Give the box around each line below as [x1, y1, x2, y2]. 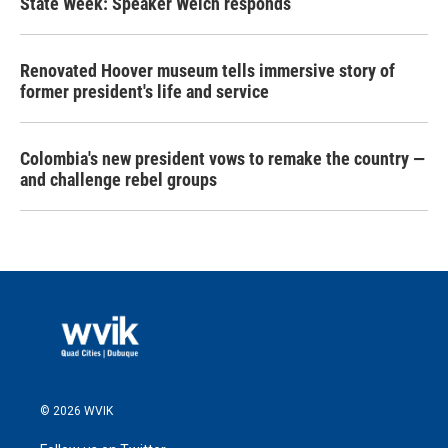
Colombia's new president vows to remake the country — [20, 148, 425, 169]
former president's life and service [20, 81, 269, 102]
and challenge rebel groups [20, 169, 217, 190]
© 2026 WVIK [40, 403, 113, 418]
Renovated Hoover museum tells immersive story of [20, 60, 395, 81]
